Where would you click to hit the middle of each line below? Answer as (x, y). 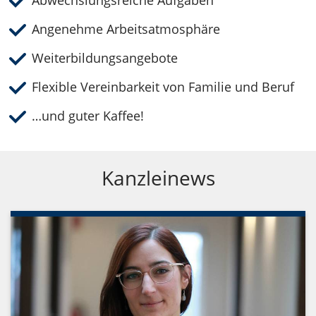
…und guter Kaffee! (88, 116)
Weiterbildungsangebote (105, 58)
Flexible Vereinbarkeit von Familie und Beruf (163, 87)
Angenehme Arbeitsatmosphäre (126, 29)
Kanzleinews (158, 178)
